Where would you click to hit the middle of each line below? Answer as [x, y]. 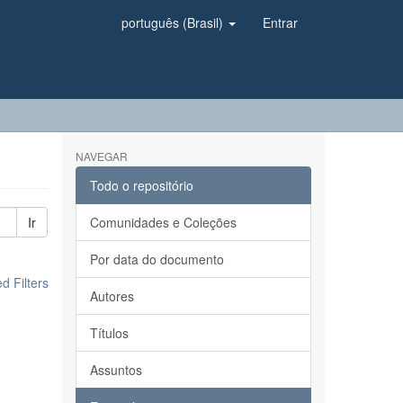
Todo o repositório [141, 185]
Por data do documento [157, 259]
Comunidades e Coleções [163, 222]
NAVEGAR [101, 156]
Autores [112, 296]
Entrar [280, 22]
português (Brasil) [174, 22]
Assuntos [116, 370]
